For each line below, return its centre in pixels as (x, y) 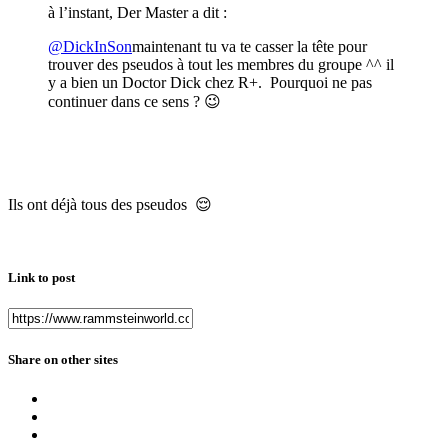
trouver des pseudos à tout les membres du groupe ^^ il (221, 65)
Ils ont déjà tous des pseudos (101, 205)
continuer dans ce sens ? (126, 102)
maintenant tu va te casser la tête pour (249, 47)
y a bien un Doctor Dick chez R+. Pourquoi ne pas (210, 83)
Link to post (41, 278)
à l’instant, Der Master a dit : (137, 13)
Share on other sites (63, 359)
